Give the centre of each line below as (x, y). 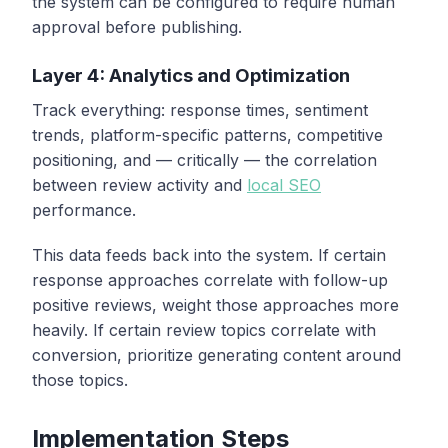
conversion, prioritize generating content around (216, 354)
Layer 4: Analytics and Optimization (191, 74)
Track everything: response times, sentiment (200, 109)
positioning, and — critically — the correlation (204, 159)
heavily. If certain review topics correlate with (204, 329)
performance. (84, 209)
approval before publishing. (137, 26)
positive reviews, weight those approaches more (215, 304)
